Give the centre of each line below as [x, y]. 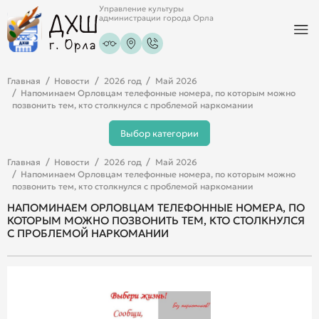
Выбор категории [159, 133]
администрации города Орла [157, 19]
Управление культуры [142, 9]
